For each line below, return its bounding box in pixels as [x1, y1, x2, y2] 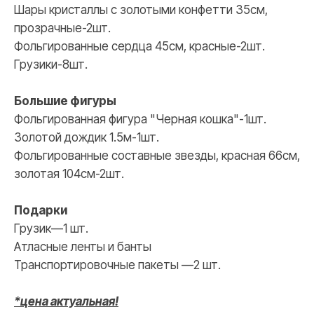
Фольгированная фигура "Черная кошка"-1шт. [14, 112, 266, 127]
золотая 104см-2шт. [14, 167, 124, 182]
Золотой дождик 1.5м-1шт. [14, 130, 159, 145]
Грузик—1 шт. [14, 221, 88, 236]
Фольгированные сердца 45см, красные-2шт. [14, 39, 265, 54]
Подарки [14, 203, 67, 218]
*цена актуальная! [14, 294, 118, 309]
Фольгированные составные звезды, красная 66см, [14, 149, 300, 163]
